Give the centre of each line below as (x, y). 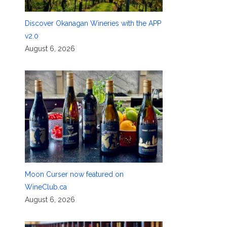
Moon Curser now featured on (74, 174)
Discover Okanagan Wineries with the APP (93, 23)
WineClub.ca (46, 187)
